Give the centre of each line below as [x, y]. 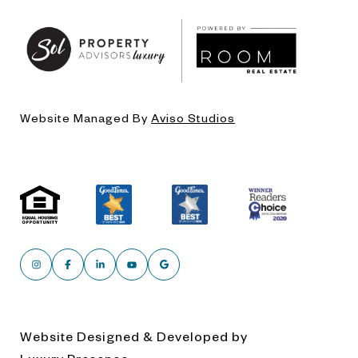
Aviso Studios [193, 117]
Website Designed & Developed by [134, 335]
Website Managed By [86, 117]
